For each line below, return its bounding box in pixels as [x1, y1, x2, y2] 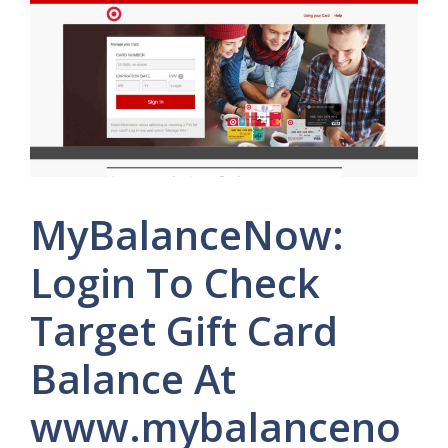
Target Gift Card [30, 302, 338, 358]
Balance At [30, 350, 236, 406]
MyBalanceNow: [30, 206, 344, 262]
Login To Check [30, 254, 320, 310]
